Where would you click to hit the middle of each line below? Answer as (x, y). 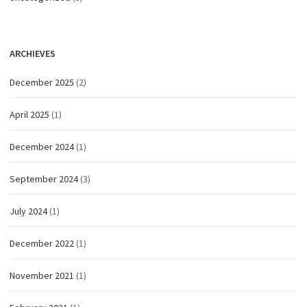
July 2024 (28, 211)
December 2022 (42, 244)
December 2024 (42, 147)
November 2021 (42, 276)
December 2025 (42, 83)
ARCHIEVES (33, 54)
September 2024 (44, 179)
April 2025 (29, 115)
